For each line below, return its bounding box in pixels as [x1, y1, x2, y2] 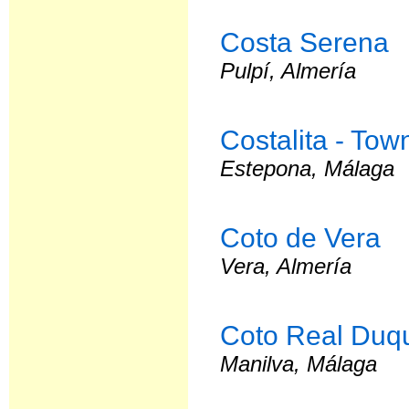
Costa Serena [220, 26, 390, 58]
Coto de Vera [220, 222, 382, 253]
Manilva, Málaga [220, 351, 378, 376]
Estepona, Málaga [220, 156, 395, 181]
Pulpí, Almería [220, 58, 357, 83]
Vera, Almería [220, 254, 352, 278]
